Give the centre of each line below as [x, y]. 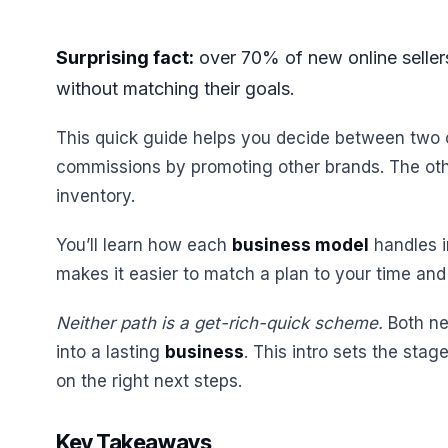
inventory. [95, 196]
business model [300, 245]
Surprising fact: [125, 57]
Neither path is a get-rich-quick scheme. [219, 323]
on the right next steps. [149, 381]
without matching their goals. [175, 88]
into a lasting [110, 352]
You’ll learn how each [144, 245]
